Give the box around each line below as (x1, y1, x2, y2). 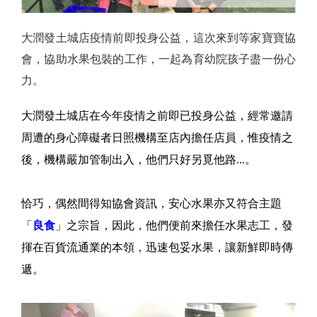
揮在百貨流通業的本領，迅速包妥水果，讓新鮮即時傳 (21, 241, 293, 254)
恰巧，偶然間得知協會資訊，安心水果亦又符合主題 (21, 197, 282, 210)
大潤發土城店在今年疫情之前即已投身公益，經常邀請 (21, 110, 293, 122)
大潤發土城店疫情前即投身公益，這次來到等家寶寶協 (21, 32, 296, 45)
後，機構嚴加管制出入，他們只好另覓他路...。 (21, 154, 256, 166)
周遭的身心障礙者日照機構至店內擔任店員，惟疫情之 (21, 132, 293, 144)
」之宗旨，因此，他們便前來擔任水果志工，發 (55, 219, 293, 232)
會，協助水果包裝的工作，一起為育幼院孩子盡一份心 (21, 53, 296, 66)
